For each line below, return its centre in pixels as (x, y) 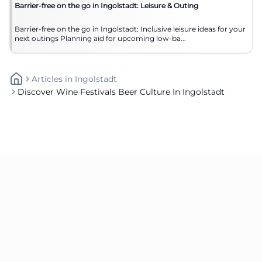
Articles (47, 79)
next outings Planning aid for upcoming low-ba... (123, 38)
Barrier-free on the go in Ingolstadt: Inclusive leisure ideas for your (130, 29)
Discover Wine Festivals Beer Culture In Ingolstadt (121, 92)
